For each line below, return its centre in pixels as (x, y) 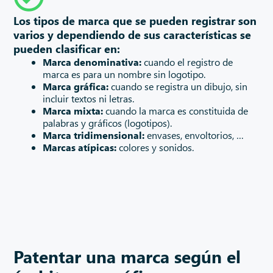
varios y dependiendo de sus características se (133, 35)
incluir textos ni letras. (89, 98)
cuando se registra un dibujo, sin (178, 86)
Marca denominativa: (92, 62)
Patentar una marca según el (127, 256)
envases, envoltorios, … (194, 135)
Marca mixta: (73, 111)
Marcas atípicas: (80, 147)
